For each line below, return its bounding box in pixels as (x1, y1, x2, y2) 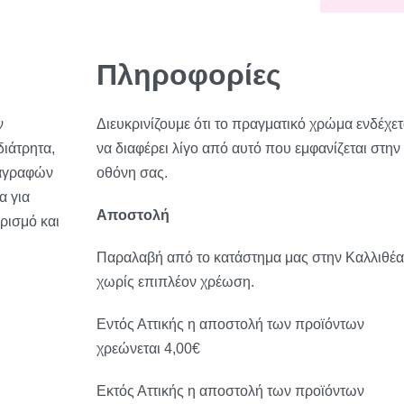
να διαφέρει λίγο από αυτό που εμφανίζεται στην (96, 141, 400, 157)
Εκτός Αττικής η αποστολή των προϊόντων (96, 383, 364, 399)
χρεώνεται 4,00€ (96, 341, 200, 357)
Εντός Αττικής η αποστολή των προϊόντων (96, 317, 364, 333)
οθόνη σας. (96, 165, 168, 181)
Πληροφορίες (96, 59, 281, 92)
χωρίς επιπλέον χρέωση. (96, 274, 254, 290)
